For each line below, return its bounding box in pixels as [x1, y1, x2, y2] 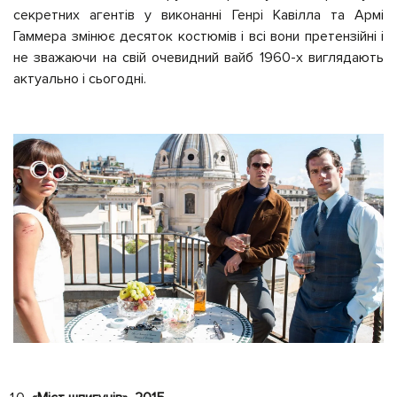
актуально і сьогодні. [13, 70, 146, 89]
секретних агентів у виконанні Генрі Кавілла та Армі [13, 6, 384, 25]
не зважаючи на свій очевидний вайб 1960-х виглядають [13, 49, 384, 67]
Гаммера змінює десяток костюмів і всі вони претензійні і [13, 27, 384, 46]
